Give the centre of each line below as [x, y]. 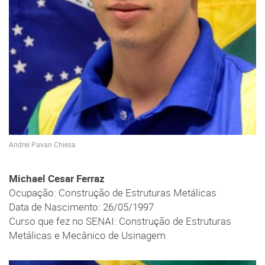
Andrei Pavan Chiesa [42, 144]
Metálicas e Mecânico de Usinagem [87, 236]
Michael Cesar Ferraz [57, 179]
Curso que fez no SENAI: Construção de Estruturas [120, 222]
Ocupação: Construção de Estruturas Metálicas [113, 193]
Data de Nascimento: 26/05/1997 [81, 207]
